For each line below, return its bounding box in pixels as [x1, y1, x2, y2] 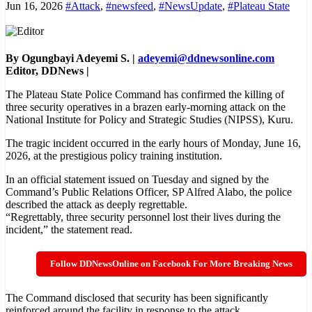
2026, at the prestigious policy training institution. [6, 149, 222, 162]
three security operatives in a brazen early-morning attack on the [6, 100, 286, 113]
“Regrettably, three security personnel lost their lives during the [6, 210, 281, 223]
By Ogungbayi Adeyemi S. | [6, 52, 138, 64]
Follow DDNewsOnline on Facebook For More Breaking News [50, 258, 292, 270]
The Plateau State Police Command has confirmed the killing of [6, 88, 284, 100]
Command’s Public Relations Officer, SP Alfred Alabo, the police [6, 185, 292, 198]
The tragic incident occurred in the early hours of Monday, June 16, [6, 136, 301, 149]
